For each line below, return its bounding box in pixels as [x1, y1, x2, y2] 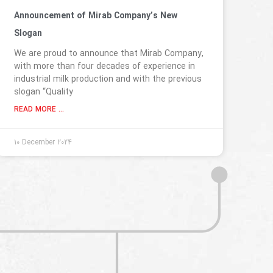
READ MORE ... [13, 104, 64, 116]
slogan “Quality [13, 85, 73, 99]
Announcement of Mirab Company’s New [13, 9, 177, 23]
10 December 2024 [13, 136, 72, 149]
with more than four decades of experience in [13, 60, 195, 74]
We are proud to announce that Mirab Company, [13, 47, 204, 61]
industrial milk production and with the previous [13, 73, 202, 87]
